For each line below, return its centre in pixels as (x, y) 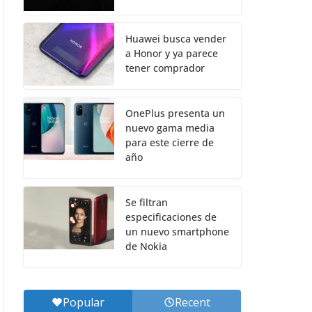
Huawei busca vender (176, 39)
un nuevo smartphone (177, 232)
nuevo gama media (170, 128)
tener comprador (165, 68)
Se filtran (147, 202)
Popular (84, 302)
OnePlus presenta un (175, 113)
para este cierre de (170, 142)
